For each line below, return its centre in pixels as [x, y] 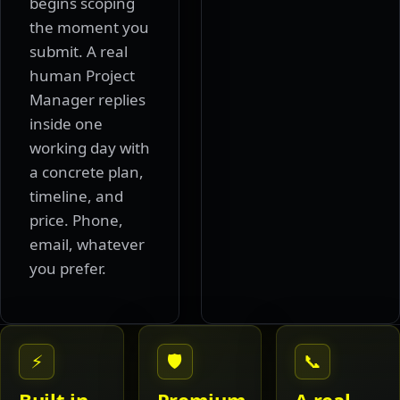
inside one [66, 124]
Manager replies [87, 100]
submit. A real [79, 52]
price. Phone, [76, 221]
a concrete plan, [87, 172]
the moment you [89, 28]
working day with [90, 148]
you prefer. [68, 269]
